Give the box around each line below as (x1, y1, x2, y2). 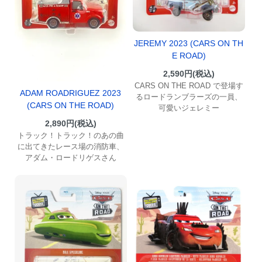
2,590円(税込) (163, 68, 215, 78)
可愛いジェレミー (158, 103, 219, 112)
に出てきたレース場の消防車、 (17, 142, 124, 151)
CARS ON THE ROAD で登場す (134, 81, 243, 90)
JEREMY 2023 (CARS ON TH (134, 38, 244, 48)
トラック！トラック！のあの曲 (17, 131, 124, 140)
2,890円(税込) (44, 119, 96, 129)
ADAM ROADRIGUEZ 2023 (20, 88, 122, 98)
